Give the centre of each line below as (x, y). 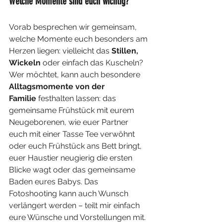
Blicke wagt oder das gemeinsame (73, 170)
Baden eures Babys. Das (55, 182)
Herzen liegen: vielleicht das (60, 51)
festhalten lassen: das (77, 99)
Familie (23, 99)
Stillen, (126, 51)
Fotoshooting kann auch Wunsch (70, 194)
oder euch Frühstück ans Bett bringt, (76, 146)
